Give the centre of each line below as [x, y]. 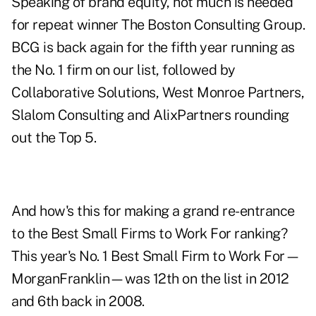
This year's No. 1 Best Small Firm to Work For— [156, 256]
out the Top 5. [54, 138]
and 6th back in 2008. [78, 302]
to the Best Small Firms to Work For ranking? [149, 234]
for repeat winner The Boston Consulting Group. [158, 25]
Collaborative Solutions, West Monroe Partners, [158, 93]
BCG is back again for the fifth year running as [153, 48]
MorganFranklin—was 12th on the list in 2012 [150, 279]
